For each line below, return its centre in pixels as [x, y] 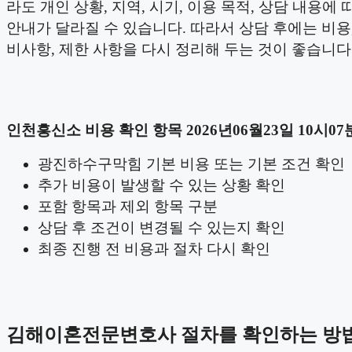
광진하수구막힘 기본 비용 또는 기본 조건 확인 [191, 163]
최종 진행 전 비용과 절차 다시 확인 [154, 248]
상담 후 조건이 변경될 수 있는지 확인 [161, 227]
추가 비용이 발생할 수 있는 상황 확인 [161, 185]
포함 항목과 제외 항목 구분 [128, 206]
